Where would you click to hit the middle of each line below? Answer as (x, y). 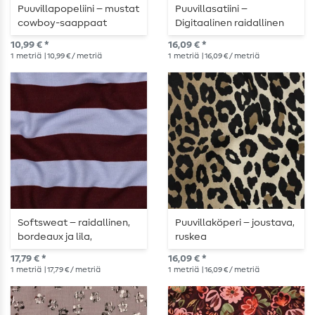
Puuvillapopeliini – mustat (78, 9)
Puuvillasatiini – (211, 9)
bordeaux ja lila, (55, 237)
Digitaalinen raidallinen (230, 24)
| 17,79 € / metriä (72, 270)
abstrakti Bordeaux (220, 38)
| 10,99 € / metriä (72, 56)
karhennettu (47, 251)
